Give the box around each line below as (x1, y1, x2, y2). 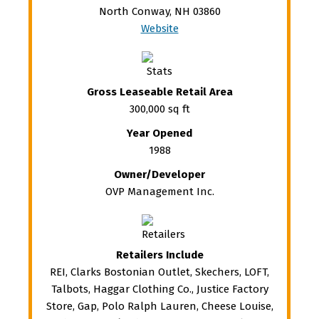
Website (140, 21, 179, 35)
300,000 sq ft (129, 102, 190, 115)
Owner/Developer (114, 167, 205, 181)
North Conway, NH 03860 (98, 4, 221, 18)
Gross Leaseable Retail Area (86, 85, 233, 98)
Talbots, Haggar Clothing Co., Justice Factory (51, 282, 268, 296)
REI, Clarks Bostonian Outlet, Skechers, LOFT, (50, 265, 269, 278)
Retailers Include (115, 248, 204, 261)
